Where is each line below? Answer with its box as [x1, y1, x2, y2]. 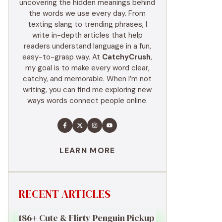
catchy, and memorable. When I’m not [23, 73, 152, 84]
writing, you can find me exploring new [23, 84, 152, 95]
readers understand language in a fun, [23, 41, 151, 51]
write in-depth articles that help [32, 30, 143, 40]
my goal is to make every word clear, [25, 62, 150, 73]
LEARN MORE [59, 145, 115, 156]
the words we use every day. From [29, 8, 146, 18]
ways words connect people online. [27, 95, 148, 106]
